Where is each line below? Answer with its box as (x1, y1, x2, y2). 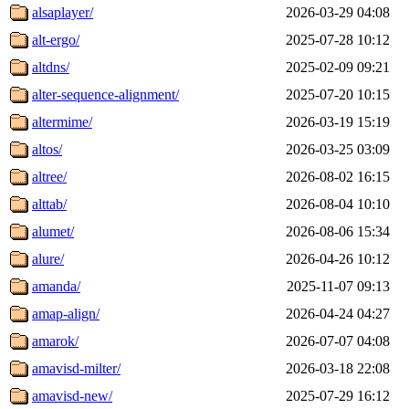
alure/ (32, 250, 64, 267)
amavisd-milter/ (32, 360, 121, 376)
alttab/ (32, 195, 67, 212)
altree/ (32, 168, 67, 184)
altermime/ (32, 113, 92, 130)
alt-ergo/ (32, 31, 79, 47)
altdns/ (32, 58, 69, 75)
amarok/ (32, 332, 79, 349)
